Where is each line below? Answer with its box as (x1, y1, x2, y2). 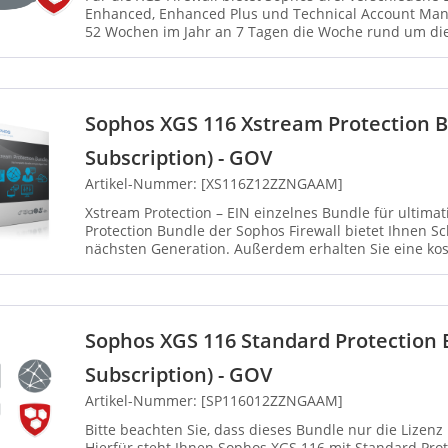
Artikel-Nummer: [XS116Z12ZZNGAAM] (85, 174, 343, 194)
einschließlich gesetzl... (85, 40, 241, 60)
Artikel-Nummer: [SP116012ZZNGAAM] (85, 391, 343, 411)
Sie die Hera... (85, 257, 178, 277)
